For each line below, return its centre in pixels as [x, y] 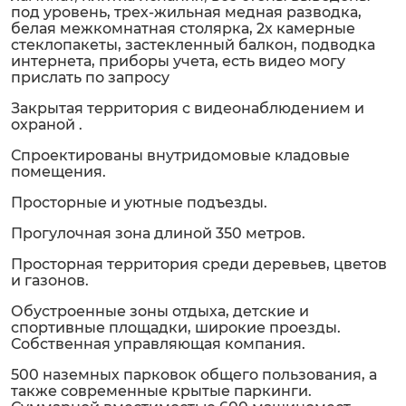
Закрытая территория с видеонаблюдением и [188, 108]
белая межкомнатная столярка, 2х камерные [183, 29]
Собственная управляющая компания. [158, 344]
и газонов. [50, 280]
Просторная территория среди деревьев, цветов [199, 264]
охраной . [47, 125]
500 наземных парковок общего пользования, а [194, 375]
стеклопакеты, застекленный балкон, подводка [193, 45]
